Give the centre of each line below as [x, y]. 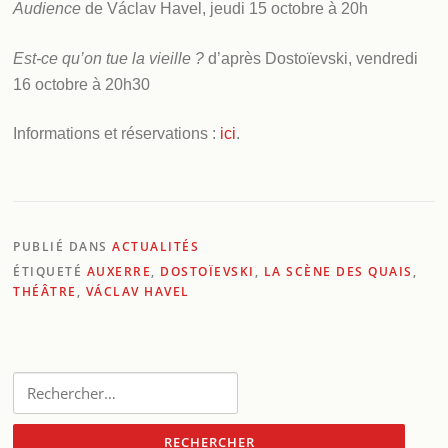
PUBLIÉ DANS [63, 246]
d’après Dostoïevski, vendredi [311, 58]
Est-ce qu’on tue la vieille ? [109, 58]
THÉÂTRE [45, 291]
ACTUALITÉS [156, 246]
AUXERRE [119, 271]
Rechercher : [49, 382]
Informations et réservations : [117, 134]
